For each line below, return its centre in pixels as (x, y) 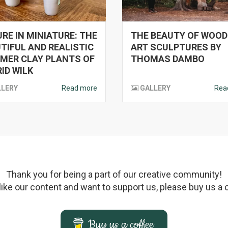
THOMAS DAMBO (168, 59)
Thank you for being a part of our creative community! (114, 174)
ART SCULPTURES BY (176, 47)
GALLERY (155, 88)
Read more (79, 88)
